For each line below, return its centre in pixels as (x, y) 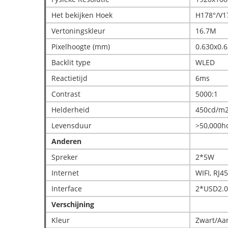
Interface (67, 189)
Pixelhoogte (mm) (81, 47)
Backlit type (71, 62)
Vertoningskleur (78, 31)
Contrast (66, 94)
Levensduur (72, 125)
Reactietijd (69, 78)
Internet (65, 173)
